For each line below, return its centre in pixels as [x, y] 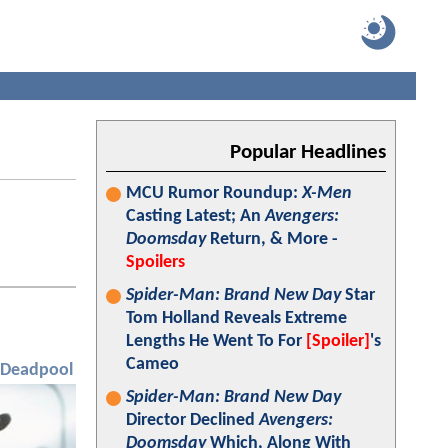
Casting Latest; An [195, 216]
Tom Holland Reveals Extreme [236, 318]
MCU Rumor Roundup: [214, 193]
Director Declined [192, 420]
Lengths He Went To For [216, 341]
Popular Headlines [308, 152]
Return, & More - [272, 239]
